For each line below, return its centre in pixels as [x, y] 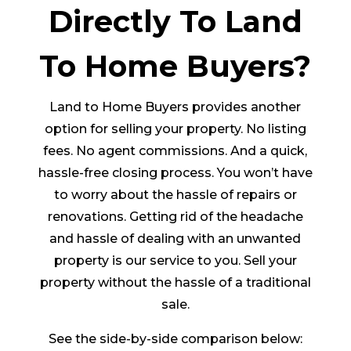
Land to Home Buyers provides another [175, 107]
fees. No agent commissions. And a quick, [175, 150]
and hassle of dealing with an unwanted [175, 238]
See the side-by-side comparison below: [175, 338]
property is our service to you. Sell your [175, 260]
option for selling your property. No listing [175, 128]
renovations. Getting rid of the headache [175, 216]
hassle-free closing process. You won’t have [175, 172]
